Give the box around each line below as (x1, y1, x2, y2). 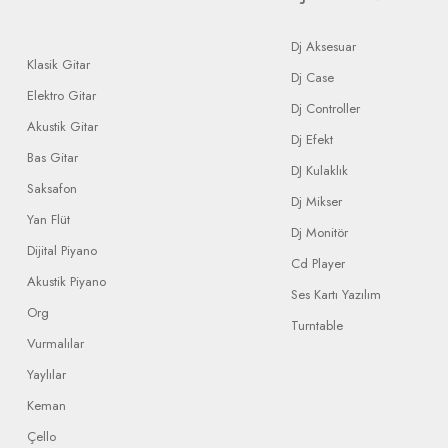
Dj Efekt (291, 130, 333, 149)
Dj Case (291, 68, 334, 87)
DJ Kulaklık (291, 161, 348, 180)
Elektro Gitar (27, 86, 96, 105)
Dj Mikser (291, 192, 342, 211)
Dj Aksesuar (291, 37, 356, 56)
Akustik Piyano (27, 272, 106, 291)
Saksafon (27, 179, 77, 198)
